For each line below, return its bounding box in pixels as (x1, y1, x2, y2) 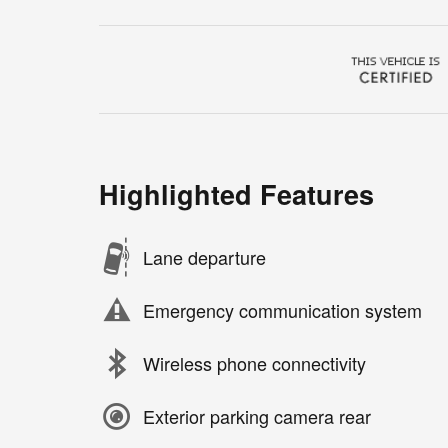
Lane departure (143, 244, 266, 271)
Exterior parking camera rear (143, 403, 371, 430)
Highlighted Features (99, 174, 374, 213)
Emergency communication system (143, 297, 422, 324)
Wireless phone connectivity (143, 350, 366, 377)
